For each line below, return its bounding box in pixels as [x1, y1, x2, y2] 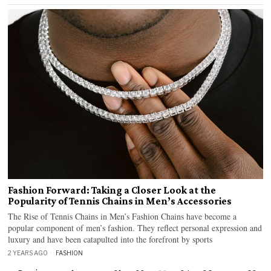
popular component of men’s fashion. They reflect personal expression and [8, 222, 263, 234]
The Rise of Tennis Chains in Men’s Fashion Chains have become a [8, 211, 237, 223]
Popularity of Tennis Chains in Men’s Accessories [8, 195, 232, 207]
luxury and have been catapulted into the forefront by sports [8, 233, 213, 246]
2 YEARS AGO [8, 249, 48, 257]
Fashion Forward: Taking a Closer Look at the [8, 184, 217, 197]
